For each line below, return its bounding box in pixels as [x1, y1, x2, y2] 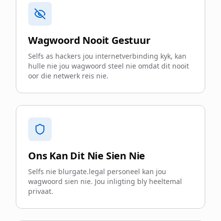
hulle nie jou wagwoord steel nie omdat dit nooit [28, 61, 189, 71]
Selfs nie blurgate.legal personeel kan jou [28, 167, 166, 176]
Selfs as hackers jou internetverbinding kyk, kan [28, 51, 186, 61]
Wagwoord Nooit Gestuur [28, 34, 150, 47]
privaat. [28, 186, 53, 196]
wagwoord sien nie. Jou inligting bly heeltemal [28, 177, 182, 186]
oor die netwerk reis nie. [28, 71, 109, 80]
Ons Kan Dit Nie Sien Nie [28, 149, 146, 162]
